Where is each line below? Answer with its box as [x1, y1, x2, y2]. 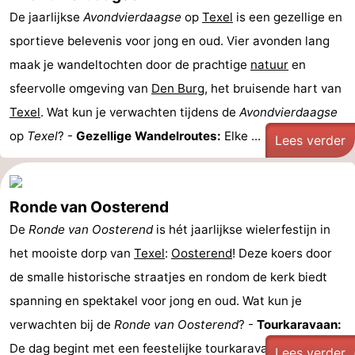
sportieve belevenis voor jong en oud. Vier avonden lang [10, 33, 330, 48]
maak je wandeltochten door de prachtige [10, 57, 250, 72]
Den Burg [151, 81, 204, 96]
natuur [250, 57, 288, 72]
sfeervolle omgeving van [10, 81, 151, 96]
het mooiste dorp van [10, 246, 134, 261]
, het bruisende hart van [204, 81, 342, 96]
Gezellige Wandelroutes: [76, 128, 221, 143]
